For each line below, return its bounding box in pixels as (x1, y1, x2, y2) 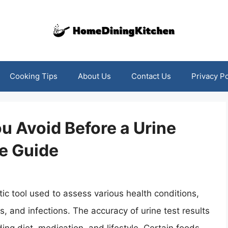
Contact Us (131, 71, 171, 81)
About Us (77, 71, 111, 81)
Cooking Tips (9, 71, 58, 81)
